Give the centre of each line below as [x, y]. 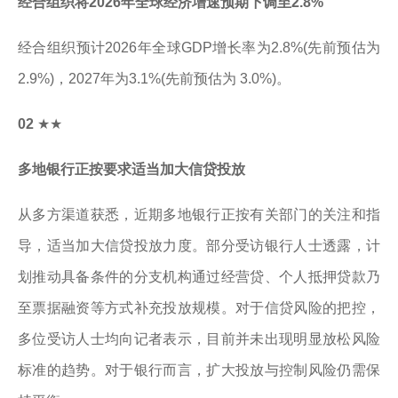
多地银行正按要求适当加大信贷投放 [131, 169]
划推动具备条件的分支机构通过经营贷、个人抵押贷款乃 [199, 277]
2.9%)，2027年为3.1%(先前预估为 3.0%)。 [154, 79]
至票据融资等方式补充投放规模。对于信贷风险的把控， [199, 308]
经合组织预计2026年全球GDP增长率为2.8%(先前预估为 [199, 48]
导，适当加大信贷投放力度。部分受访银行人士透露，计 [199, 246]
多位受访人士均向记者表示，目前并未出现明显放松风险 [199, 339]
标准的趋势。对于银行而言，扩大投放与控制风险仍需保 [199, 370]
